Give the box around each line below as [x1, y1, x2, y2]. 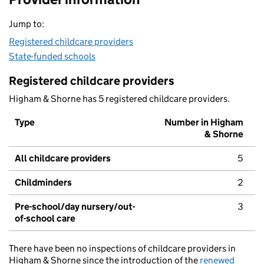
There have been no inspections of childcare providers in [9, 243, 236, 255]
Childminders [15, 177, 72, 189]
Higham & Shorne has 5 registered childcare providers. [9, 93, 230, 105]
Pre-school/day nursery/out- [15, 201, 135, 213]
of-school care [15, 213, 75, 225]
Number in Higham [164, 117, 243, 128]
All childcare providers [15, 153, 111, 164]
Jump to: [9, 18, 44, 30]
